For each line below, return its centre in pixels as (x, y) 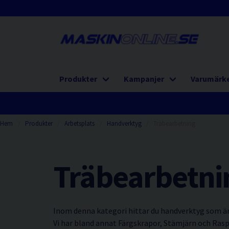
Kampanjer (144, 79)
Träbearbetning (174, 123)
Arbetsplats (79, 123)
